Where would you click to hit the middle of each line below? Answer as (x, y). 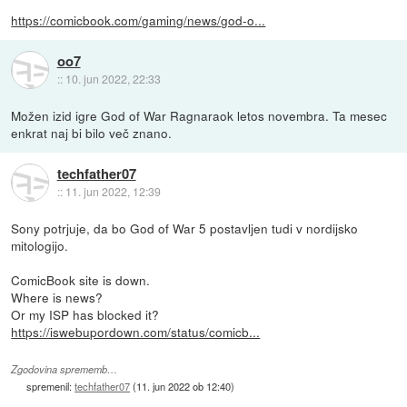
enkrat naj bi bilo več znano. (92, 132)
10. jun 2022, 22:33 (113, 79)
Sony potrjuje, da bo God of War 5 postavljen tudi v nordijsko (185, 228)
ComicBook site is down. (81, 279)
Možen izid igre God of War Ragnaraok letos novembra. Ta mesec (199, 115)
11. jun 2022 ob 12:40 (184, 387)
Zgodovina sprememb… (65, 370)
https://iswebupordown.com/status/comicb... (136, 331)
